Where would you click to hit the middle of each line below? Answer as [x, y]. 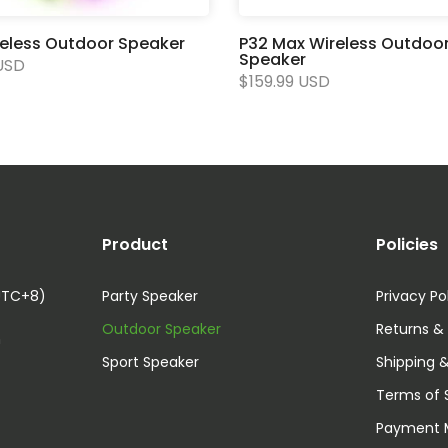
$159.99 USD [284, 81]
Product [134, 244]
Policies [407, 244]
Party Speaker [149, 296]
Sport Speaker [150, 362]
